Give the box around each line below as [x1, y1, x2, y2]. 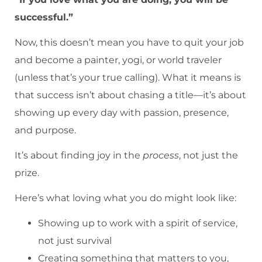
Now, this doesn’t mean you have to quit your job [15, 37, 244, 49]
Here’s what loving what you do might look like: [15, 192, 236, 204]
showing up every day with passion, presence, [15, 107, 229, 119]
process [143, 149, 179, 161]
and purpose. [15, 125, 76, 136]
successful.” [15, 12, 73, 23]
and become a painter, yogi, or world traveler [15, 54, 222, 66]
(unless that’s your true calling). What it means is [15, 72, 241, 84]
